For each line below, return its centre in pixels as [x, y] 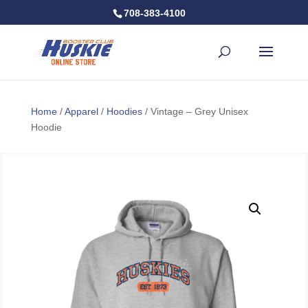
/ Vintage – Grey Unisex [195, 111]
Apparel [81, 111]
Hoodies [124, 111]
